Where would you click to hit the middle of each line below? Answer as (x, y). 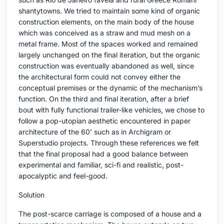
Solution (31, 195)
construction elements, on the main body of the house (106, 22)
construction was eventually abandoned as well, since (106, 66)
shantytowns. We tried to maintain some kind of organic (109, 11)
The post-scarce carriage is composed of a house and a (110, 214)
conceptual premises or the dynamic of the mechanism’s (110, 88)
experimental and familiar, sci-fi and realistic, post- (101, 165)
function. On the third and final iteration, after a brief (104, 99)
